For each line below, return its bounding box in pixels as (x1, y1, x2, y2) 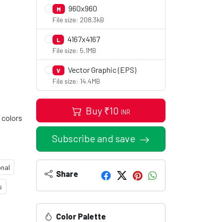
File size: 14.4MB (53, 77, 100, 85)
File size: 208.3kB (53, 15, 104, 24)
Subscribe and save (52, 132, 137, 144)
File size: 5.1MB (53, 46, 96, 55)
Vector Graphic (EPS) (66, 65, 136, 74)
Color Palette (55, 211, 106, 221)
